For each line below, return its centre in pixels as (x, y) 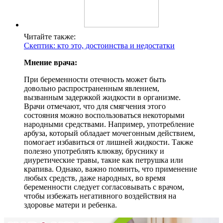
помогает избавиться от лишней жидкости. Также (109, 142)
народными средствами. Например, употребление (109, 124)
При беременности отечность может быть (95, 79)
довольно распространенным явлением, (92, 88)
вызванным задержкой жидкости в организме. (102, 97)
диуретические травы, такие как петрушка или (104, 160)
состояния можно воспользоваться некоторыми (104, 115)
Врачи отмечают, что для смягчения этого (95, 106)
